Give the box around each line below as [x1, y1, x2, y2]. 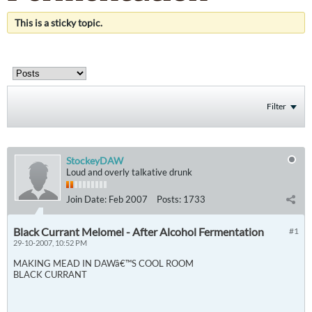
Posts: [157, 194, 181, 205]
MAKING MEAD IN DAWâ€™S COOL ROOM [13, 258, 194, 269]
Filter [267, 101, 286, 111]
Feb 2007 [109, 194, 148, 205]
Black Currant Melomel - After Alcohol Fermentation [13, 225, 264, 238]
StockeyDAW [66, 155, 123, 166]
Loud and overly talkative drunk [66, 166, 192, 178]
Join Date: [66, 194, 107, 205]
